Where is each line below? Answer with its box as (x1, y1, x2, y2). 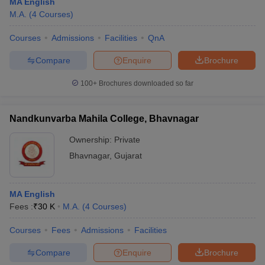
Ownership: (69, 135, 114, 144)
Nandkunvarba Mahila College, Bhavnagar (9, 114, 199, 124)
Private (114, 135, 140, 144)
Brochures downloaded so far (97, 79, 193, 88)
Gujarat (114, 151, 142, 160)
